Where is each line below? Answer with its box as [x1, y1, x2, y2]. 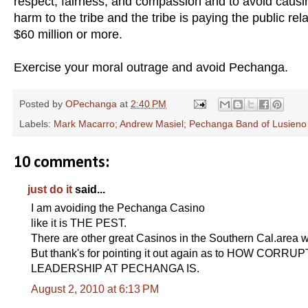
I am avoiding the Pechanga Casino [31, 201, 205, 214]
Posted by [19, 98, 65, 109]
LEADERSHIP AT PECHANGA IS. [31, 262, 199, 274]
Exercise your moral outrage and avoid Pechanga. [14, 60, 288, 74]
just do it [27, 183, 72, 195]
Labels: [19, 118, 54, 129]
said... [72, 183, 105, 195]
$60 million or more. [14, 27, 122, 41]
